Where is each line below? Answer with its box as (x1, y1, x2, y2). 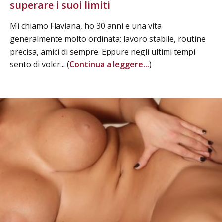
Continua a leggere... (69, 58, 149, 70)
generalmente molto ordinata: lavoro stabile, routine (10, 33, 206, 44)
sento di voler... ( (10, 58, 69, 70)
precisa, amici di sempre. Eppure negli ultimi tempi (10, 46, 195, 57)
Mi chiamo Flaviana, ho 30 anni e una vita (10, 20, 162, 31)
